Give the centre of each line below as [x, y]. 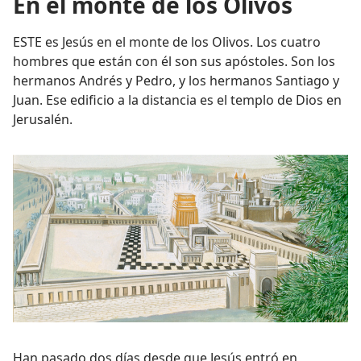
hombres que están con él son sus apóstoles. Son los [174, 61]
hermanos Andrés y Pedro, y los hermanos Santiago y [176, 81]
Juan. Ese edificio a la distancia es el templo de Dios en [177, 100]
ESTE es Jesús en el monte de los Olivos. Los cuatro [167, 42]
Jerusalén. [43, 119]
